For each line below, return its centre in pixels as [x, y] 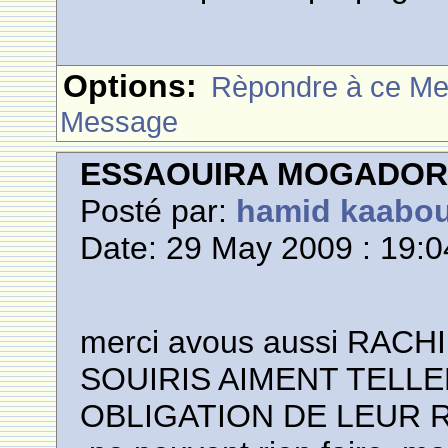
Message [119, 121]
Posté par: [158, 211]
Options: [130, 86]
